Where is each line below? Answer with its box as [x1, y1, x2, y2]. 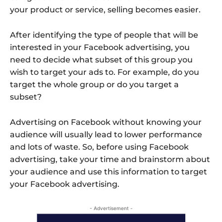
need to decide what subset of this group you [10, 55, 193, 65]
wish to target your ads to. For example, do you [10, 67, 199, 77]
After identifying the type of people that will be [10, 30, 198, 40]
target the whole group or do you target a [10, 80, 179, 90]
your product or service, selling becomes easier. [10, 5, 201, 15]
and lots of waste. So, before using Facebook [10, 142, 189, 152]
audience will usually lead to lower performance [10, 130, 202, 140]
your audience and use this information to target [10, 167, 207, 177]
